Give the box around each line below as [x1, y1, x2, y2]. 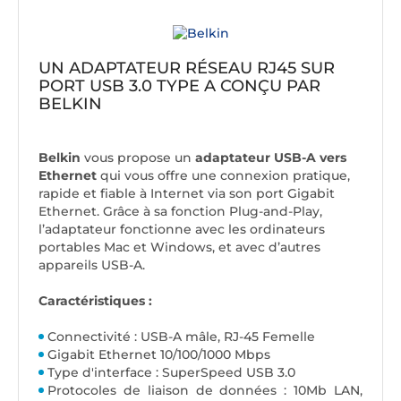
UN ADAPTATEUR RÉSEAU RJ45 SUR [38, 58, 335, 79]
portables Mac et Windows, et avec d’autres [38, 239, 320, 256]
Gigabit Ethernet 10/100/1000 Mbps [47, 346, 270, 363]
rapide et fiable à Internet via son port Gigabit [38, 185, 335, 202]
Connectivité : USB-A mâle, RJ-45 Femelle [47, 328, 315, 346]
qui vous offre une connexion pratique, [100, 167, 350, 184]
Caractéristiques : [38, 293, 152, 310]
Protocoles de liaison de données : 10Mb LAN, [47, 382, 363, 399]
